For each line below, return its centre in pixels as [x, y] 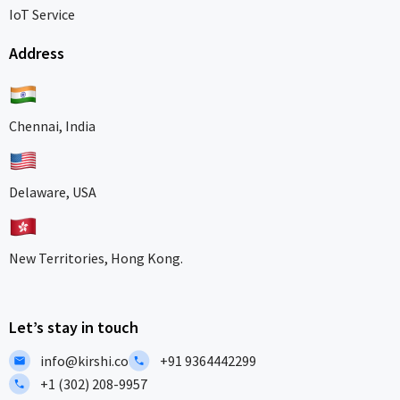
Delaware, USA [53, 192]
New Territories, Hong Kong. [96, 258]
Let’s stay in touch [74, 328]
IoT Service [42, 15]
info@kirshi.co [84, 361]
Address [37, 54]
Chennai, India [52, 126]
